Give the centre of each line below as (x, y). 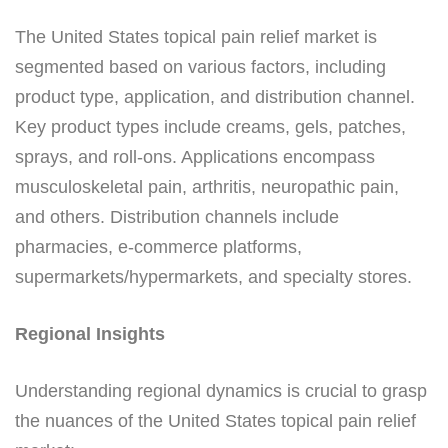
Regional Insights (90, 333)
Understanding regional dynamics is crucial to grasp (221, 390)
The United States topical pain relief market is (196, 36)
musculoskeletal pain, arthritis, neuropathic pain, (207, 186)
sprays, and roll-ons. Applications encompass (195, 156)
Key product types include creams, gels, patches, (210, 126)
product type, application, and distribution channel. (215, 96)
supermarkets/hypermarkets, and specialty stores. (213, 276)
